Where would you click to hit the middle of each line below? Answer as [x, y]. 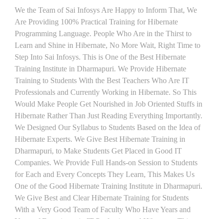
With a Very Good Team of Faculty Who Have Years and [103, 209]
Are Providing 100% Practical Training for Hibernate [96, 22]
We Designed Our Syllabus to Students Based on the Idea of [108, 127]
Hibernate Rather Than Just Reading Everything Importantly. [109, 116]
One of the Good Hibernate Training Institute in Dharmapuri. [109, 186]
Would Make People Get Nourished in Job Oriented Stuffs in [109, 104]
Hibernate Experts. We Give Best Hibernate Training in [100, 139]
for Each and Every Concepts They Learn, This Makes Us [105, 174]
